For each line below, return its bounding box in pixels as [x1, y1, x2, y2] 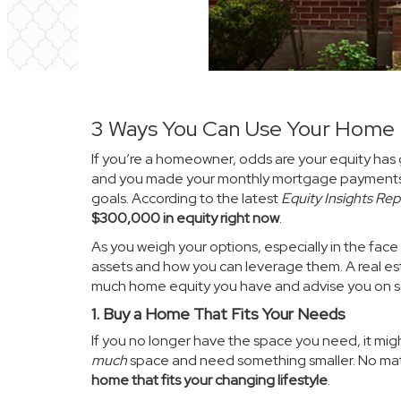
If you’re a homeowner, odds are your [91, 149, 329, 168]
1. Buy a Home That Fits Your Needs [91, 303, 346, 324]
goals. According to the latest [91, 189, 281, 208]
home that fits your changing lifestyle [91, 371, 328, 389]
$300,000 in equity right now [91, 209, 279, 227]
